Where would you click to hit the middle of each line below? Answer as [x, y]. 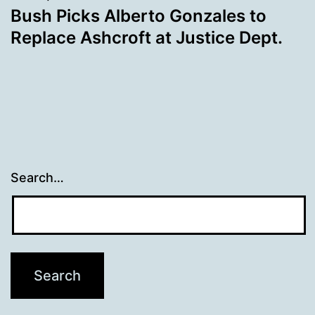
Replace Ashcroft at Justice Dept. [147, 37]
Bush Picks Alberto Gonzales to [139, 15]
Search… [37, 178]
